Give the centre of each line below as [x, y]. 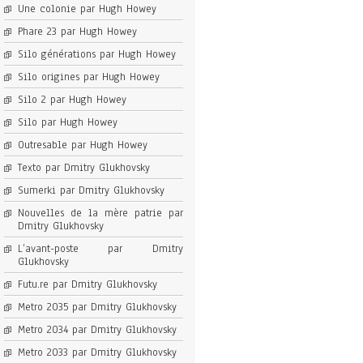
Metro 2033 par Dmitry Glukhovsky [97, 353]
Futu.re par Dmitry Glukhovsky [87, 285]
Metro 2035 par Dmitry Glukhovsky [97, 307]
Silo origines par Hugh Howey [88, 77]
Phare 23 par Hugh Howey [77, 32]
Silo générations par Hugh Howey [96, 55]
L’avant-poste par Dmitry [100, 249]
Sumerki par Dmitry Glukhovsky [91, 191]
